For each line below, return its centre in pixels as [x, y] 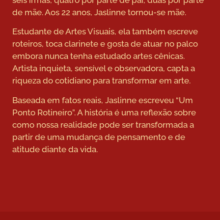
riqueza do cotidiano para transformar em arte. [101, 81]
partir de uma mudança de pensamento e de [99, 137]
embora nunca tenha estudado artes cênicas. [98, 56]
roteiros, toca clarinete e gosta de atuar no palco [105, 44]
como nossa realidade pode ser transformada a [103, 124]
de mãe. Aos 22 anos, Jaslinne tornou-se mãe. [99, 12]
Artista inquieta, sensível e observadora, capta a [104, 69]
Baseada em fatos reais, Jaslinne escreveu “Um [103, 100]
